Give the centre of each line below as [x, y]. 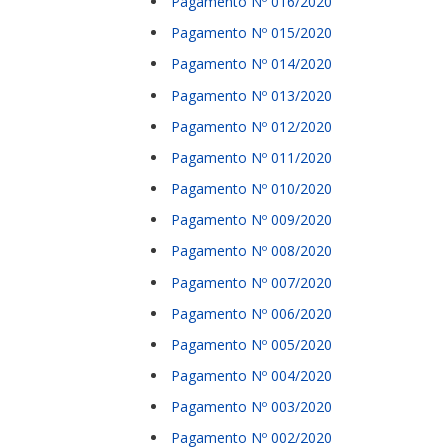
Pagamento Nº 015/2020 [251, 33]
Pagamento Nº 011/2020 [251, 157]
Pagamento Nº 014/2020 [251, 64]
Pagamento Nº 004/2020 [251, 375]
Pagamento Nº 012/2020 [251, 126]
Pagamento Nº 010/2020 [251, 189]
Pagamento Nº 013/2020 [251, 95]
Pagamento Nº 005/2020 [251, 344]
